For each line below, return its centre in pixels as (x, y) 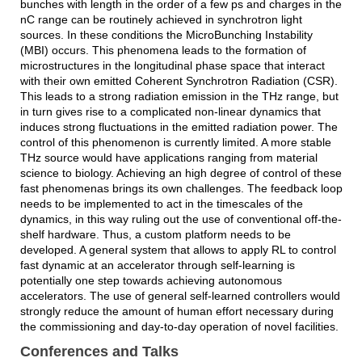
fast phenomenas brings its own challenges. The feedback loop (181, 189)
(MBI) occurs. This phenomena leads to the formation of (163, 51)
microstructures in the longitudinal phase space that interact (172, 66)
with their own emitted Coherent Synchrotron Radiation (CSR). (179, 81)
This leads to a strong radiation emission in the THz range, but (179, 97)
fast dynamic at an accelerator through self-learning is (157, 265)
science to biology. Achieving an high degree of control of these (181, 173)
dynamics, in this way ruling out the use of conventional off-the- (181, 219)
